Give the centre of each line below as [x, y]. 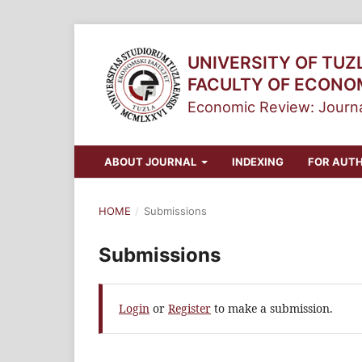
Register [189, 308]
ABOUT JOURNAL [151, 161]
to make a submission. [272, 308]
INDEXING [257, 161]
